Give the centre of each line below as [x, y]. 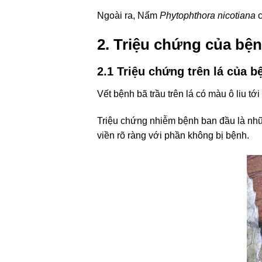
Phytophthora [189, 16]
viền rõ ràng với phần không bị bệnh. [173, 135]
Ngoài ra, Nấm [129, 16]
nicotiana [237, 16]
